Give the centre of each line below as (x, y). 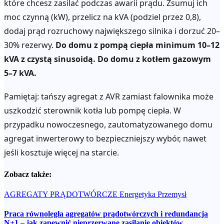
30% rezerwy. (30, 45)
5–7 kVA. (20, 73)
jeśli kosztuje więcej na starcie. (61, 153)
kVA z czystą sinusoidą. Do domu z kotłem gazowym (107, 59)
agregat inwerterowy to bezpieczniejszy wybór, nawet (105, 139)
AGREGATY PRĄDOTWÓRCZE (62, 194)
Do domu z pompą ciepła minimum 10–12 (137, 45)
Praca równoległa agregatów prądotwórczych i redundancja (106, 213)
